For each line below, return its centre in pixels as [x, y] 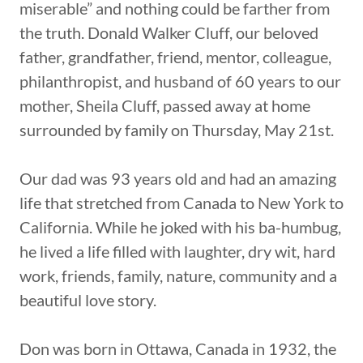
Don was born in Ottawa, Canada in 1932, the [178, 348]
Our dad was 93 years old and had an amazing [178, 178]
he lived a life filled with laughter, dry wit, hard [177, 251]
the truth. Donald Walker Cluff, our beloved [169, 32]
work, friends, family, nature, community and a [178, 275]
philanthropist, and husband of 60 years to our [180, 81]
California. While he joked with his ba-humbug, [180, 226]
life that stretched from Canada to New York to [181, 202]
